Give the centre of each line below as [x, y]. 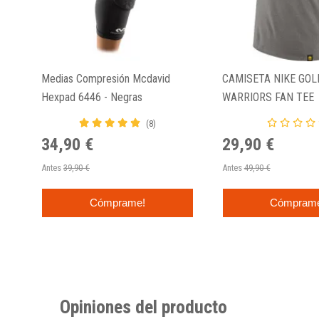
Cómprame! [117, 202]
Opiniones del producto [143, 307]
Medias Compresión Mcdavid [106, 79]
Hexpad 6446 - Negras [92, 98]
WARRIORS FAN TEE [268, 98]
